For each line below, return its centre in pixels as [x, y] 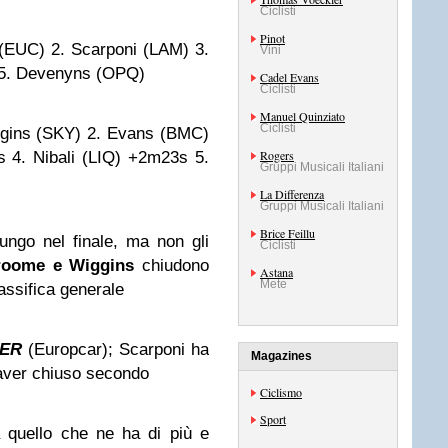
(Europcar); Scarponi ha [115, 349]
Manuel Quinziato [302, 116]
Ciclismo [281, 392]
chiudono [172, 265]
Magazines [281, 356]
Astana [276, 272]
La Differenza [292, 194]
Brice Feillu [287, 233]
